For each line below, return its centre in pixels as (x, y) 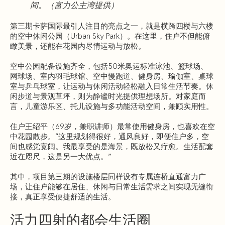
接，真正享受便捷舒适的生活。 (63, 196)
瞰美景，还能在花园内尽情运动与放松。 (78, 46)
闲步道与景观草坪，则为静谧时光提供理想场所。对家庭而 (108, 96)
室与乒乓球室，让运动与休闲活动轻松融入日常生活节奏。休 (112, 86)
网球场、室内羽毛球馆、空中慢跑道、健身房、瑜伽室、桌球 (112, 76)
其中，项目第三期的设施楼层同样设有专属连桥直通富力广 (108, 176)
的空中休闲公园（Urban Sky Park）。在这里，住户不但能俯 (110, 36)
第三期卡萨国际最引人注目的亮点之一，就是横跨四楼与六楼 (112, 26)
